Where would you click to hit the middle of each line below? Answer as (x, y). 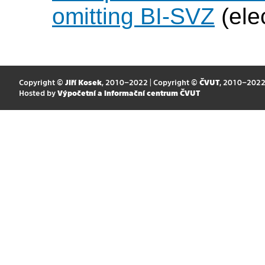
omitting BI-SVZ (133, 17)
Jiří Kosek (83, 82)
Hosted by (38, 93)
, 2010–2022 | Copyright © (150, 82)
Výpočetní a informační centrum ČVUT (128, 93)
